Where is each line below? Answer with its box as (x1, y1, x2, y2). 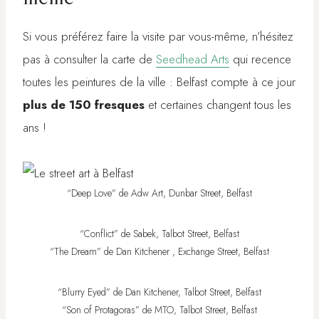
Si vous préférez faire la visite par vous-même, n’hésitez (23, 28, 293, 46)
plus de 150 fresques (23, 96, 145, 114)
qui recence (229, 51, 291, 68)
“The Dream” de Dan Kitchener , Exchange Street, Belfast (50, 244, 269, 259)
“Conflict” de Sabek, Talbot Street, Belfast (80, 226, 239, 241)
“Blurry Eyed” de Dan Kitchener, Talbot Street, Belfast (58, 285, 261, 300)
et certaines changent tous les (145, 96, 291, 114)
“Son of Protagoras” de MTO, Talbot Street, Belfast (62, 303, 257, 318)
